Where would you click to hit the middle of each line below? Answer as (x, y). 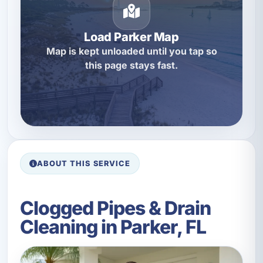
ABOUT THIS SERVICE (84, 163)
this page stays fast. (131, 65)
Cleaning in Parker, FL (113, 227)
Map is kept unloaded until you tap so (131, 51)
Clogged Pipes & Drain (115, 208)
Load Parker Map (131, 37)
